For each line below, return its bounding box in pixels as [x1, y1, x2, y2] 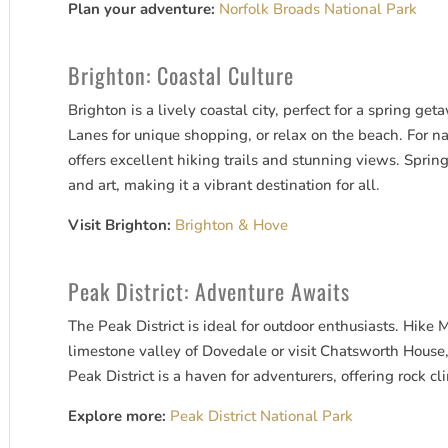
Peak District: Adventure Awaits [68, 275, 351, 308]
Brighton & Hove [175, 215, 289, 236]
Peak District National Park [170, 406, 354, 427]
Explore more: [68, 406, 167, 427]
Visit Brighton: [68, 215, 172, 236]
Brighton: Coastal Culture [68, 59, 295, 92]
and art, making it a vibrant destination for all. [68, 175, 381, 196]
